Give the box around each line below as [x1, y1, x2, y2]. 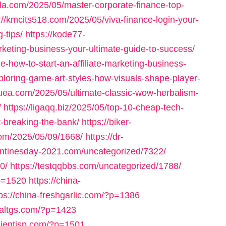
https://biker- [82, 117, 132, 127]
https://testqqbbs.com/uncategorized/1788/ [10, 161, 181, 171]
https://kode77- [25, 29, 85, 39]
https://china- [29, 176, 81, 186]
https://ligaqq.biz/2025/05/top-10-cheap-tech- [4, 102, 184, 112]
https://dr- [85, 132, 124, 142]
